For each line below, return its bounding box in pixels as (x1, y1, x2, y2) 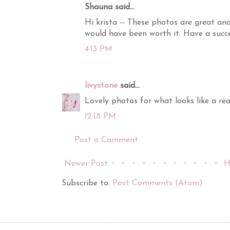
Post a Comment (74, 136, 138, 145)
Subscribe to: (62, 179, 112, 188)
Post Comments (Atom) (112, 179, 203, 188)
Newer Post (64, 160, 108, 168)
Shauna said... (85, 3, 135, 12)
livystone (85, 82, 118, 90)
